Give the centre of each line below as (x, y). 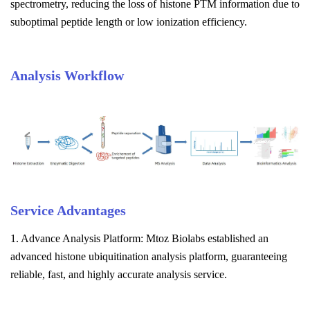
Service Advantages (68, 210)
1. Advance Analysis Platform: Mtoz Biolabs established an (139, 238)
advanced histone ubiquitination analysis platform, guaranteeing (149, 256)
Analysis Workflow (67, 75)
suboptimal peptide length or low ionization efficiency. (129, 21)
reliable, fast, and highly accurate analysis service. (119, 274)
